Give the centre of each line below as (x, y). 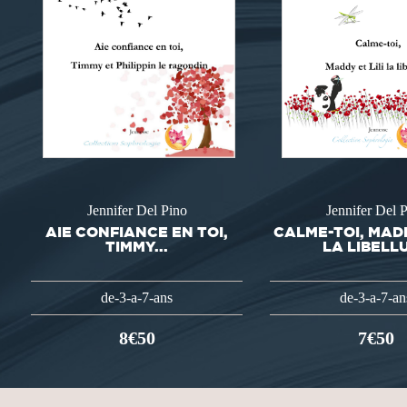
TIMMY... (137, 246)
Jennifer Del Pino (137, 211)
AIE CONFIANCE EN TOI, (137, 231)
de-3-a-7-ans (137, 297)
